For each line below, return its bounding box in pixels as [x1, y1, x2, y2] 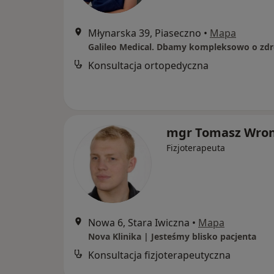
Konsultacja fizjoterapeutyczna [88, 248, 231, 262]
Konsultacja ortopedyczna [88, 59, 209, 72]
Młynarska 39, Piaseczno [88, 26, 201, 40]
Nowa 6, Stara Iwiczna [88, 216, 190, 229]
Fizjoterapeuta [166, 142, 225, 154]
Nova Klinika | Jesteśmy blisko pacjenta [88, 231, 256, 242]
